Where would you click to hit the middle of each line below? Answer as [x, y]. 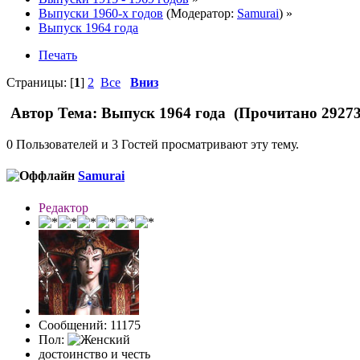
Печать [58, 55]
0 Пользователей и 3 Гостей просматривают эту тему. [153, 145]
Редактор [63, 207]
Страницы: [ [40, 82]
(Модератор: [200, 13]
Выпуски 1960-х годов [101, 13]
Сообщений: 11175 [90, 325]
